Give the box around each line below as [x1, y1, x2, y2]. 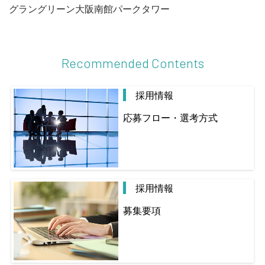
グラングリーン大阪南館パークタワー [9, 4, 170, 14]
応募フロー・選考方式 [122, 113, 218, 124]
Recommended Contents [61, 54, 204, 70]
